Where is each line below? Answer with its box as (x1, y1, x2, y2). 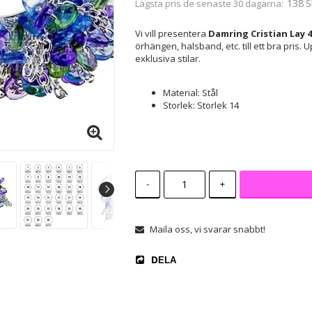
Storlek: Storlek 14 (162, 98, 239, 111)
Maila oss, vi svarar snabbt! (149, 222, 265, 235)
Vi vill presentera (134, 26, 208, 40)
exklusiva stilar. (134, 52, 201, 65)
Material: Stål (162, 86, 218, 99)
